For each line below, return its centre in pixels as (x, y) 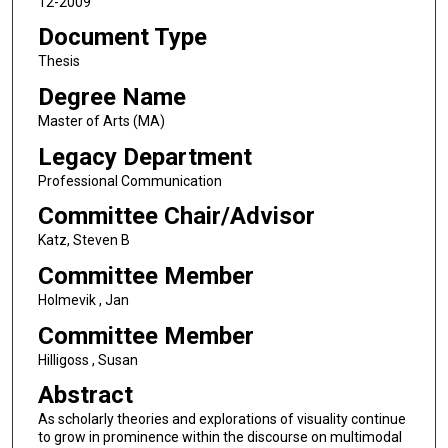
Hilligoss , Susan (87, 359)
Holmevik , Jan (83, 299)
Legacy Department (144, 156)
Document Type (122, 37)
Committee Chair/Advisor (176, 216)
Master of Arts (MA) (101, 120)
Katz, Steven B (83, 240)
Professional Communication (129, 180)
